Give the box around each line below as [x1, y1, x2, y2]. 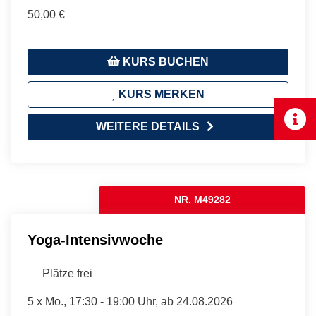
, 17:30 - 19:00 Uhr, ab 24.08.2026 [63, 295, 233, 308]
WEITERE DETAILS [95, 120, 200, 133]
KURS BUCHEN [120, 55, 209, 68]
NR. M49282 [174, 193, 231, 205]
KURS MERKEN [115, 87, 205, 100]
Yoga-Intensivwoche [28, 231, 163, 248]
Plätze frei [42, 267, 92, 279]
